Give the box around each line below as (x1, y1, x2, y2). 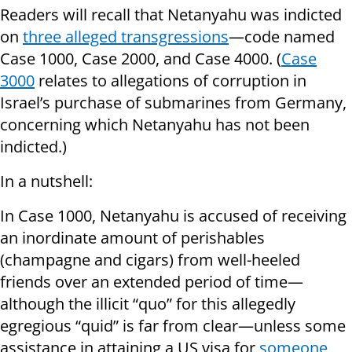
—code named (229, 26, 335, 48)
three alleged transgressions (23, 26, 229, 48)
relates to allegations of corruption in (35, 70, 306, 92)
